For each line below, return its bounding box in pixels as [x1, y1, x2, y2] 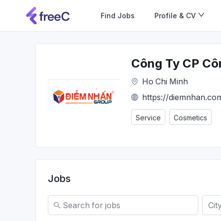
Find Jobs [101, 11, 135, 20]
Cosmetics [174, 113, 207, 122]
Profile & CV [154, 11, 196, 20]
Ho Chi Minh [142, 76, 188, 86]
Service [136, 113, 161, 122]
